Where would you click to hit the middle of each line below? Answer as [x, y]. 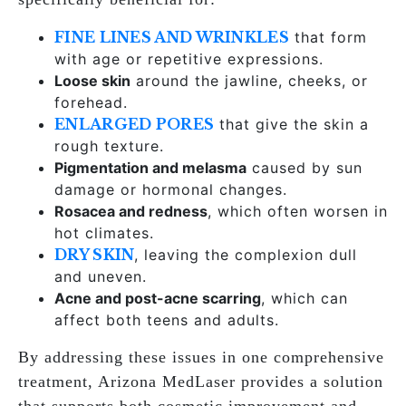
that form [328, 37]
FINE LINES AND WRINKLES [172, 37]
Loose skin [92, 81]
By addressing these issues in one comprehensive [201, 357]
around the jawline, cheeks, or [249, 81]
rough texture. [109, 146]
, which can [304, 298]
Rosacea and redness [131, 211]
